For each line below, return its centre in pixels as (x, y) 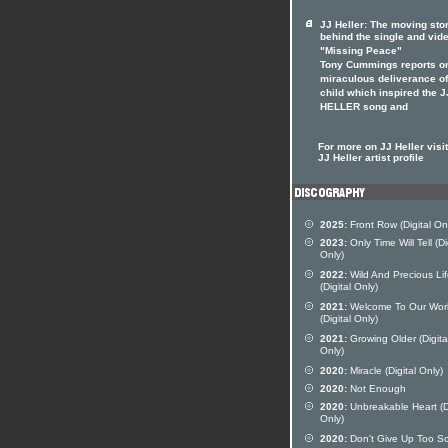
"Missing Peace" (361, 52)
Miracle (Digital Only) (395, 370)
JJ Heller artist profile (371, 157)
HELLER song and (364, 108)
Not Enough (376, 388)
